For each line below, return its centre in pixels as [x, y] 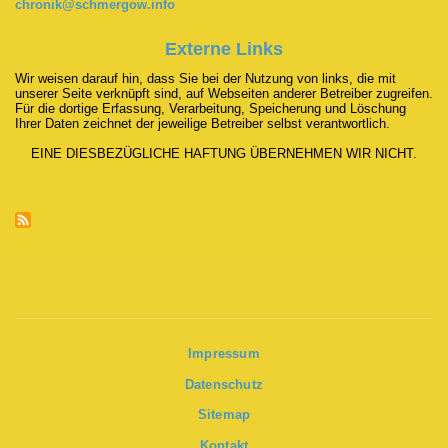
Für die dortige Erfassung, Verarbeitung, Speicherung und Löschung [210, 108]
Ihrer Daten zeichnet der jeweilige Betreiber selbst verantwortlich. [202, 123]
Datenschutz [224, 384]
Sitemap [224, 415]
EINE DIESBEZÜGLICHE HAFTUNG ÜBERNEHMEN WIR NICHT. [224, 154]
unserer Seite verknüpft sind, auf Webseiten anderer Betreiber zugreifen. [224, 93]
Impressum [224, 354]
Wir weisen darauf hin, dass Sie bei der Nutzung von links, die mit [205, 78]
